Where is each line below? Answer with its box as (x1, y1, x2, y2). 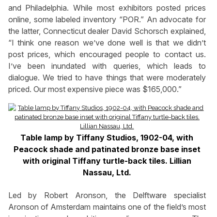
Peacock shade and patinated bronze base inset (13, 144, 201, 154)
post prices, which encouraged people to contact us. (8, 49, 206, 59)
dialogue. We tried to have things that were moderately (8, 72, 206, 82)
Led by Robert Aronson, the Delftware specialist (8, 190, 206, 200)
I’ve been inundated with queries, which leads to (8, 61, 206, 71)
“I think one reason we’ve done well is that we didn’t (8, 37, 206, 47)
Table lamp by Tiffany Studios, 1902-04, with (20, 132, 194, 142)
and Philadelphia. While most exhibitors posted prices (8, 2, 206, 13)
